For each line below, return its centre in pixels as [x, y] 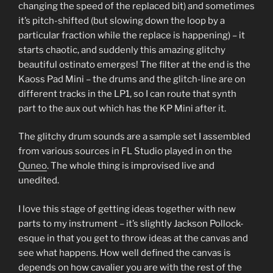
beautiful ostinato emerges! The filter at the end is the [134, 64]
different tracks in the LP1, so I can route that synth [127, 94]
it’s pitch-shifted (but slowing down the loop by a [122, 20]
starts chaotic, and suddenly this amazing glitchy [122, 50]
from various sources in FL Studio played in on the [125, 151]
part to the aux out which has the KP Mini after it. [122, 108]
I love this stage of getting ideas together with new [127, 209]
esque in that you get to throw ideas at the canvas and [133, 238]
